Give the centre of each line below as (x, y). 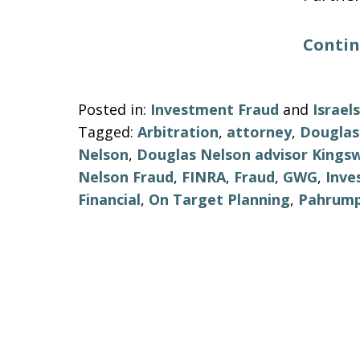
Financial (109, 199)
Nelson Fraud (126, 177)
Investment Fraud (215, 109)
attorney (259, 132)
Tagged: (106, 132)
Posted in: (112, 109)
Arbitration (178, 132)
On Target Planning (219, 199)
